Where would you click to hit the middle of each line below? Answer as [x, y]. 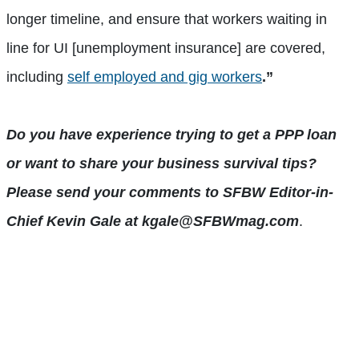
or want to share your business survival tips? [161, 163]
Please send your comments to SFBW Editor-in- [170, 192]
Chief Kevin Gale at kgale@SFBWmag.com [153, 221]
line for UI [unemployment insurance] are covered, [166, 48]
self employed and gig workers [165, 77]
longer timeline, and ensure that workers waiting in [167, 19]
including [37, 77]
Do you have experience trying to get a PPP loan [171, 134]
